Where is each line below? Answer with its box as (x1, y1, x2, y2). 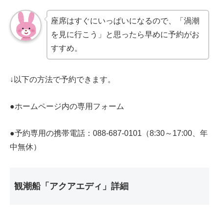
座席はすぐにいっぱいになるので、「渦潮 (51, 16, 200, 25)
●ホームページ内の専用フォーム (10, 102, 124, 111)
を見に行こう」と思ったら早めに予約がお (51, 30, 200, 39)
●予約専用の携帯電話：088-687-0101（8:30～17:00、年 (10, 129, 208, 138)
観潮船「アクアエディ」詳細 (14, 181, 129, 191)
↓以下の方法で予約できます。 (10, 75, 115, 84)
